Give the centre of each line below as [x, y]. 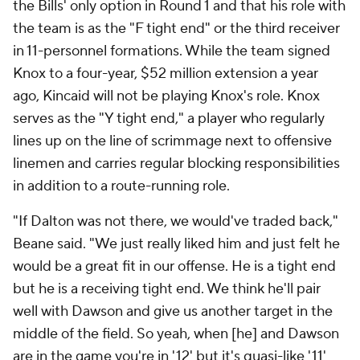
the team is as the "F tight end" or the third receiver [176, 29]
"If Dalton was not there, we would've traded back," [176, 222]
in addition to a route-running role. [123, 186]
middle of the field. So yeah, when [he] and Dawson [176, 334]
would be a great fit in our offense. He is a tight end [174, 267]
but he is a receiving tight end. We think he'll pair [167, 289]
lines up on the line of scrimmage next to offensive [172, 141]
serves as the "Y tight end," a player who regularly [169, 119]
